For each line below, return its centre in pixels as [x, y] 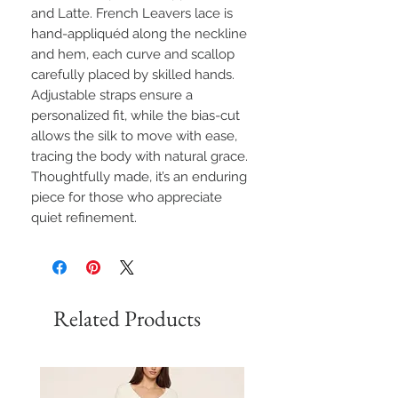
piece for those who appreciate [127, 198]
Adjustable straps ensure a [112, 96]
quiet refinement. [84, 218]
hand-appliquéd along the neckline [139, 34]
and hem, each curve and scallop [133, 55]
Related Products [127, 318]
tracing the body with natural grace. [139, 157]
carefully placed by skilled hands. [133, 75]
